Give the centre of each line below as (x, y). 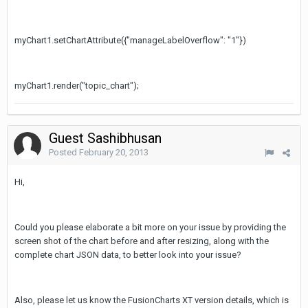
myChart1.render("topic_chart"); (77, 86)
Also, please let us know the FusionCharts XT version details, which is (152, 300)
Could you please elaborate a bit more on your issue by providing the (150, 227)
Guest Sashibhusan (107, 138)
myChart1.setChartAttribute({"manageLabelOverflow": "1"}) (130, 40)
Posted (64, 152)
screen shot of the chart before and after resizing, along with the (142, 241)
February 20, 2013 (114, 152)
